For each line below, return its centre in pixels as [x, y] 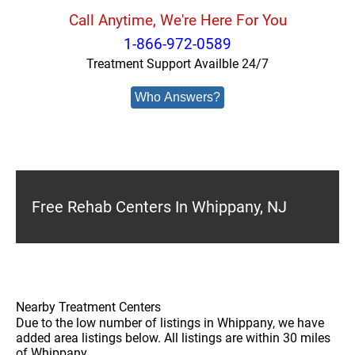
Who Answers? [177, 97]
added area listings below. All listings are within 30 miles [173, 338]
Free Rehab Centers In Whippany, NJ [159, 207]
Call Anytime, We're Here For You [177, 20]
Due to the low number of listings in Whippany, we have [170, 323]
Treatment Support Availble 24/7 [177, 64]
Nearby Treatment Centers [88, 307]
